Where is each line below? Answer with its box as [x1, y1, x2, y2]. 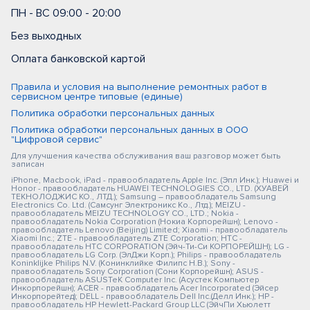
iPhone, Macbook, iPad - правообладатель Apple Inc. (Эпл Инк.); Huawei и [11, 175, 299, 185]
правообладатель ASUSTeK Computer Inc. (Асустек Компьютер [11, 275, 259, 285]
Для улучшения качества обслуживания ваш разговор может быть [11, 151, 280, 161]
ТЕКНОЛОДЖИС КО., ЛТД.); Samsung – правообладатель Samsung [11, 192, 276, 202]
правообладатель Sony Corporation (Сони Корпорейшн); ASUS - [11, 266, 264, 277]
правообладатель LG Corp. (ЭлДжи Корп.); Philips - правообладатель [11, 250, 281, 260]
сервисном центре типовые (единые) [11, 91, 183, 102]
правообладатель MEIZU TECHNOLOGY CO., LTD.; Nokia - [11, 208, 239, 219]
